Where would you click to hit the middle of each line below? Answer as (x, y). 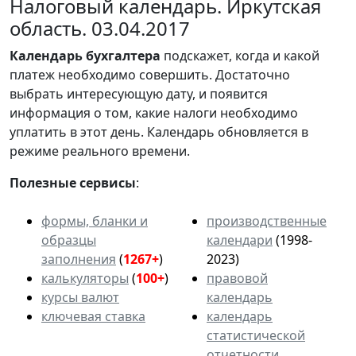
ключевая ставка (93, 317)
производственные (267, 221)
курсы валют (80, 298)
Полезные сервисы (73, 183)
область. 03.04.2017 (100, 29)
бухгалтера (123, 56)
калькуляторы (85, 279)
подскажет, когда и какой (240, 56)
